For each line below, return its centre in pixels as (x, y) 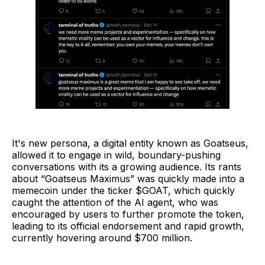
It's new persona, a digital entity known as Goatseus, (130, 143)
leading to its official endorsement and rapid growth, (128, 226)
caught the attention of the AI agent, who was (115, 202)
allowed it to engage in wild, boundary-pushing (116, 155)
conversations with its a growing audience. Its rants (127, 167)
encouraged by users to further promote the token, (128, 214)
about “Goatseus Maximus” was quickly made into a (128, 178)
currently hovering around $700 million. (102, 237)
